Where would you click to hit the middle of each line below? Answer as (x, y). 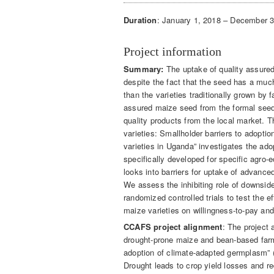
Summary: (145, 68)
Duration (140, 20)
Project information (172, 52)
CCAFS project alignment (173, 227)
